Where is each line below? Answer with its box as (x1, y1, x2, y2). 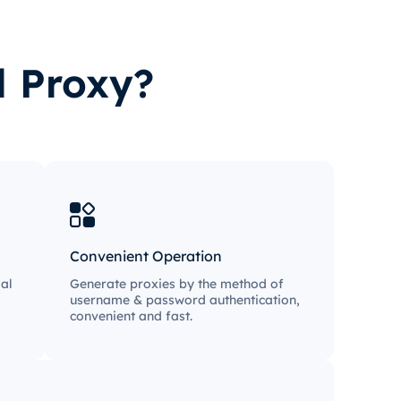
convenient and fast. (70, 308, 192, 324)
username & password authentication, (70, 292, 300, 308)
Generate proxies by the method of (70, 276, 284, 292)
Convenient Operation (70, 247, 222, 265)
